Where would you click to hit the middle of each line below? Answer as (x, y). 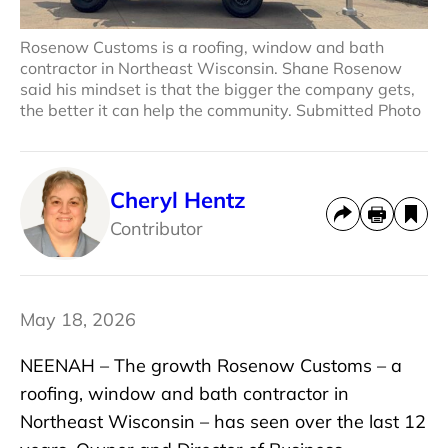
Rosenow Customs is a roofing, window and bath (202, 47)
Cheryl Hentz (178, 199)
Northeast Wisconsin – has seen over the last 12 (223, 422)
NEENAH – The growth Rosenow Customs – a (211, 366)
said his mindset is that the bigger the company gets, (217, 89)
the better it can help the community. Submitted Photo (220, 110)
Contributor (156, 228)
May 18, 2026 (78, 320)
